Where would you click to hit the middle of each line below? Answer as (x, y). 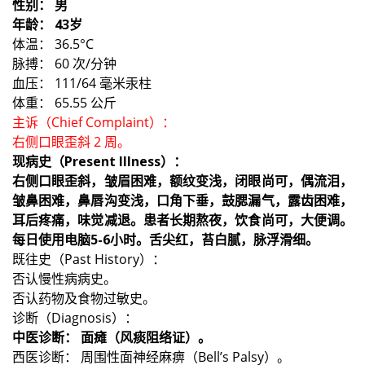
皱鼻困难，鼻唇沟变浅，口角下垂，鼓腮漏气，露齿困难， (182, 200)
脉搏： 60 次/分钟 (64, 63)
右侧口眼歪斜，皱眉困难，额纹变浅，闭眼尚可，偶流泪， (182, 180)
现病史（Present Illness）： (99, 161)
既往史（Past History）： (89, 259)
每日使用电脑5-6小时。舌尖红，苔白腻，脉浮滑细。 (165, 239)
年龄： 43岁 (47, 24)
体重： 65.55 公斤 (64, 102)
